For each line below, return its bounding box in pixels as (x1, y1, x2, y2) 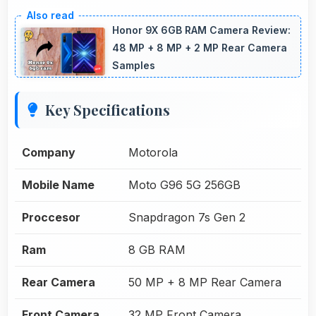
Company (22, 145, 75, 159)
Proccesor (22, 209, 80, 224)
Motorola (128, 145, 178, 159)
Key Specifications (45, 99, 170, 119)
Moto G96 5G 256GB (128, 177, 241, 192)
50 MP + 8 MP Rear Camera (128, 274, 281, 289)
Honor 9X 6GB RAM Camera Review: (112, 23, 291, 36)
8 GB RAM (128, 242, 186, 257)
